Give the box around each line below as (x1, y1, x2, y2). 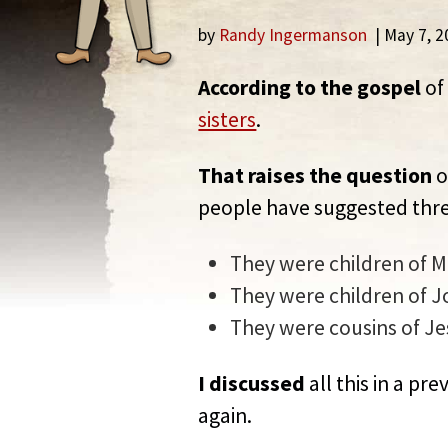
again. (198, 402, 253, 430)
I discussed (198, 370, 306, 398)
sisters (198, 106, 257, 134)
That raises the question (198, 162, 433, 190)
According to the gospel (198, 74, 422, 102)
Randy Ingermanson (219, 24, 368, 47)
